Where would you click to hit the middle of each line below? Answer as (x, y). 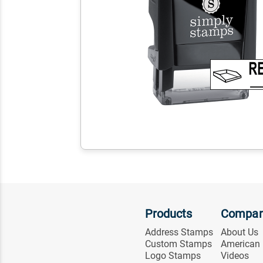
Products (168, 213)
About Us (240, 232)
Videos (235, 255)
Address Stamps (179, 232)
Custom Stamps (178, 244)
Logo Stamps (173, 255)
